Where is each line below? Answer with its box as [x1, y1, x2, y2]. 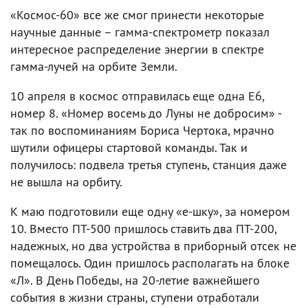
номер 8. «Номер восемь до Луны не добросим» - [10, 104, 281, 121]
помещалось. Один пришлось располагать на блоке [10, 254, 289, 271]
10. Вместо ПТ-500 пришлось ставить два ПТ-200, [10, 220, 276, 236]
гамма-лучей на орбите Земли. [10, 58, 177, 74]
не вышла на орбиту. [10, 173, 122, 190]
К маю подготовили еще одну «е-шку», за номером [10, 203, 290, 219]
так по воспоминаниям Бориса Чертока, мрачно [10, 122, 274, 138]
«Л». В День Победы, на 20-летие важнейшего [10, 272, 260, 288]
